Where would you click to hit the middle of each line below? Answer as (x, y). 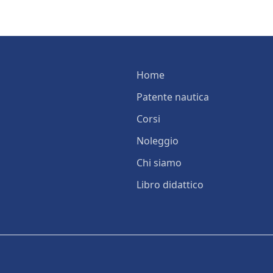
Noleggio (158, 140)
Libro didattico (170, 184)
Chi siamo (159, 162)
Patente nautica (173, 97)
